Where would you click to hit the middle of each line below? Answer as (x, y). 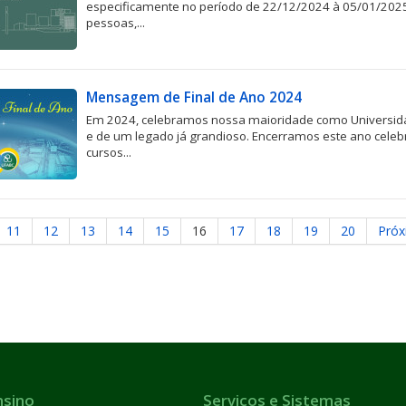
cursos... (109, 152)
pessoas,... (116, 23)
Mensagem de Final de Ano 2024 (194, 97)
